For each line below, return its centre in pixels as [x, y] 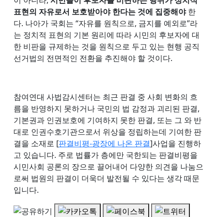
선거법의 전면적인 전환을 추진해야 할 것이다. [93, 58]
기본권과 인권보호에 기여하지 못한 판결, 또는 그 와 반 [108, 120]
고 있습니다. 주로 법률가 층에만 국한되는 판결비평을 [106, 155]
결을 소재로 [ [36, 143]
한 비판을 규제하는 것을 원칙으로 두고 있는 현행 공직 [107, 46]
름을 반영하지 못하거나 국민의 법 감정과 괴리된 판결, [107, 108]
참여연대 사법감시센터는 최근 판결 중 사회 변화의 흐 [106, 97]
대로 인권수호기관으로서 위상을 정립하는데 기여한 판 [108, 132]
